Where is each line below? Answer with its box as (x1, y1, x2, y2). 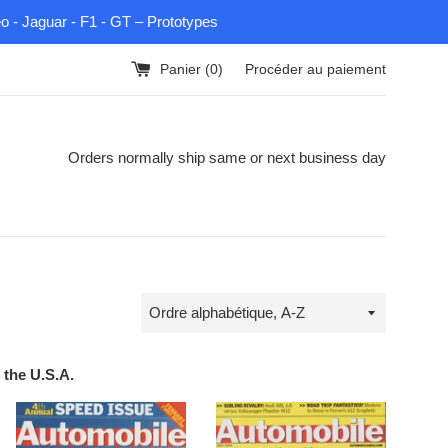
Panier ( (160, 61, 210, 77)
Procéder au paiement (245, 61, 386, 77)
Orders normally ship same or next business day (68, 149, 386, 166)
